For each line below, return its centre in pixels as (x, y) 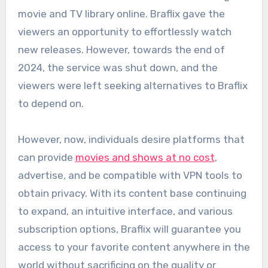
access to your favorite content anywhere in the (134, 247)
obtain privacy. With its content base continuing (132, 193)
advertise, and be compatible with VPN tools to (130, 175)
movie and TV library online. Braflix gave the (121, 13)
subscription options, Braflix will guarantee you (129, 229)
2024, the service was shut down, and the (118, 67)
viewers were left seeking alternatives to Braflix (133, 85)
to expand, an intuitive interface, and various (125, 211)
